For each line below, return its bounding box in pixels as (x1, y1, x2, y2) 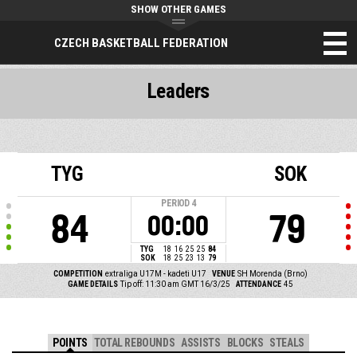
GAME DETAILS (67, 280, 118, 288)
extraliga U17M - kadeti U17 (105, 269, 206, 278)
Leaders (147, 80, 210, 104)
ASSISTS (181, 336, 221, 350)
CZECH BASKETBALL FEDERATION (54, 35, 228, 50)
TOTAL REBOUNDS (93, 336, 175, 350)
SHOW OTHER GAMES (131, 3, 226, 15)
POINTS (53, 336, 88, 350)
